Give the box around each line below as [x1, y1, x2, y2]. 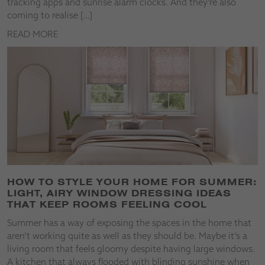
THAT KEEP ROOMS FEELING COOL [7, 199, 207, 210]
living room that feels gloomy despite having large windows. [7, 243, 255, 254]
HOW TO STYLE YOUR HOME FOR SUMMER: [7, 176, 257, 188]
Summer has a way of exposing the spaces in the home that [7, 216, 251, 228]
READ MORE [7, 28, 58, 40]
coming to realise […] [7, 9, 92, 21]
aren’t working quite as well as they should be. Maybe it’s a [7, 230, 247, 241]
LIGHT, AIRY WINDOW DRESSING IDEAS [7, 188, 231, 199]
